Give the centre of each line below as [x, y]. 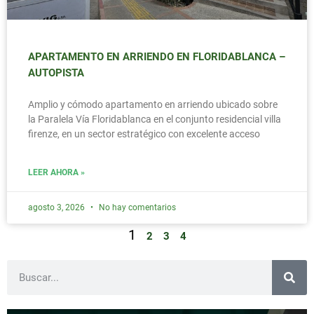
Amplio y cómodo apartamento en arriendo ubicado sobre [153, 105]
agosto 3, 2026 [57, 208]
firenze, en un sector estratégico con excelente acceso [144, 134]
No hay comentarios [136, 208]
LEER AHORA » [56, 173]
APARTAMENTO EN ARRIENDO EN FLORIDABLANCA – [157, 57]
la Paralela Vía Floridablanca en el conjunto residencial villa [155, 120]
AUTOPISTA [56, 73]
